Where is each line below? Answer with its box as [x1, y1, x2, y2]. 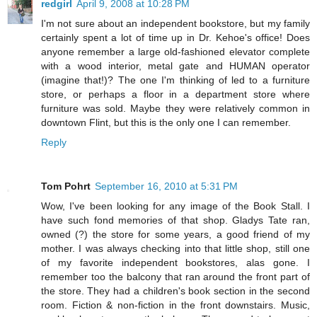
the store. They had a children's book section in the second [41, 285, 310, 297]
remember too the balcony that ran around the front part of [41, 271, 310, 283]
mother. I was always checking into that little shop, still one [41, 243, 310, 255]
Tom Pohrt [41, 180, 91, 192]
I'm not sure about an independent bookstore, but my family [41, 18, 310, 30]
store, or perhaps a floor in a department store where [41, 88, 310, 100]
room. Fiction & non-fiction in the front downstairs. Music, [41, 299, 310, 311]
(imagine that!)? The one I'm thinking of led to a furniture [41, 74, 310, 86]
